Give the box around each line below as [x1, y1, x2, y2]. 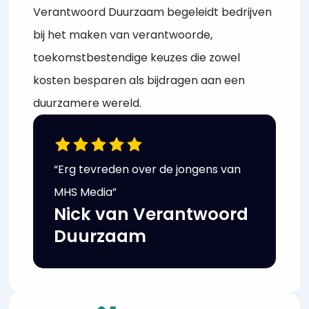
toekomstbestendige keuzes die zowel [33, 50, 241, 66]
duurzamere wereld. [33, 95, 142, 112]
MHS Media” [54, 184, 117, 201]
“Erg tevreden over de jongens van [54, 161, 241, 178]
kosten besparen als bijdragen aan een [33, 72, 246, 89]
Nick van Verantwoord [54, 202, 249, 227]
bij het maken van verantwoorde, [33, 27, 213, 43]
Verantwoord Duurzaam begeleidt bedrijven [33, 4, 272, 21]
